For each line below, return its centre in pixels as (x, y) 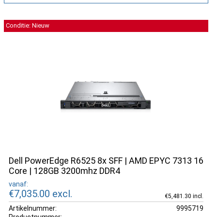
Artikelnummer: (33, 208)
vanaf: (18, 184)
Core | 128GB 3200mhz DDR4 (64, 171)
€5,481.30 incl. (184, 196)
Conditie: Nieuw (28, 25)
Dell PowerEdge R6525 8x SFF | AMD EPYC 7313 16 (106, 161)
